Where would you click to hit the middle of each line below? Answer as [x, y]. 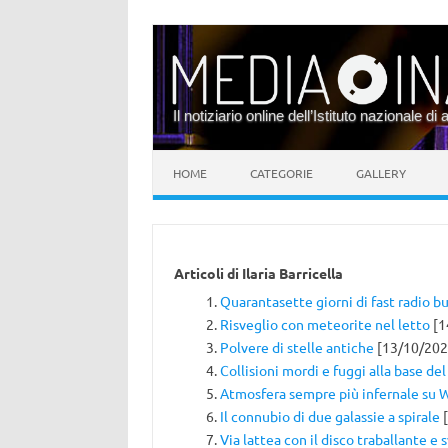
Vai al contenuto [205, 157]
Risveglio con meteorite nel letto [324, 324]
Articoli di [207, 272]
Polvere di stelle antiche [296, 347]
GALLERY [381, 173]
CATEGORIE [281, 173]
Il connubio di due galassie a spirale [329, 416]
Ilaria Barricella [292, 272]
